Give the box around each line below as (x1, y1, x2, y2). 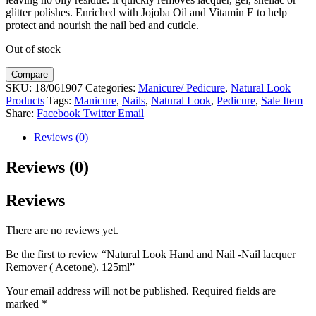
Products (6, 95, 44, 107)
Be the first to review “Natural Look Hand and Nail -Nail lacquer (6, 248, 296, 261)
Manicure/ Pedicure (138, 82, 225, 95)
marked (6, 298, 42, 310)
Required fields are (192, 285, 276, 298)
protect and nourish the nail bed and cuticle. (6, 19, 199, 32)
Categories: (85, 82, 138, 95)
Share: (6, 107, 34, 120)
